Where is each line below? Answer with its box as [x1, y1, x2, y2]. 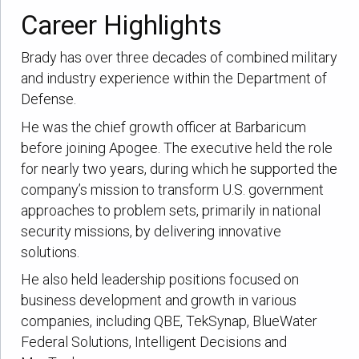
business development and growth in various [21, 292, 297, 309]
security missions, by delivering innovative [21, 222, 282, 240]
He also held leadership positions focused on [21, 271, 300, 288]
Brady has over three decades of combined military [21, 48, 338, 66]
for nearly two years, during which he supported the [21, 159, 338, 177]
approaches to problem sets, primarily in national [21, 201, 321, 219]
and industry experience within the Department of [21, 69, 328, 87]
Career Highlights [21, 10, 223, 42]
